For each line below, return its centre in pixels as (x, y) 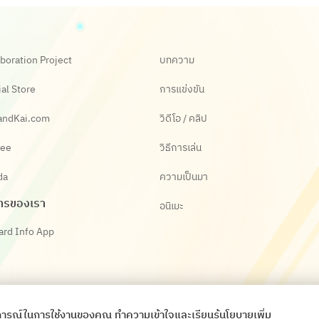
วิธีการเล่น (181, 148)
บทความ (177, 60)
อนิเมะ (172, 206)
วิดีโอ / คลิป (183, 119)
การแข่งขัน (182, 89)
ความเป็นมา (184, 177)
